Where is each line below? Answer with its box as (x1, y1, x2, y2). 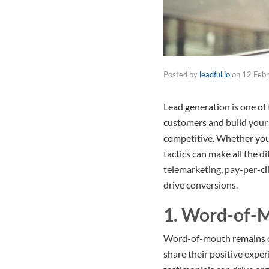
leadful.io (199, 70, 230, 80)
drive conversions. (163, 179, 238, 191)
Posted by (163, 70, 199, 80)
